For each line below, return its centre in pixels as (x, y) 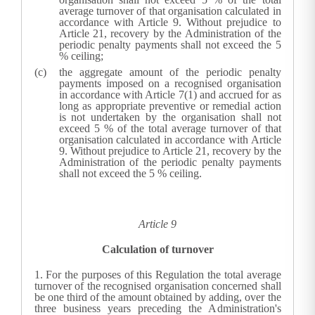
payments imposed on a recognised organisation (170, 84)
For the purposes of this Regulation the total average (163, 275)
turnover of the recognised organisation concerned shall (157, 286)
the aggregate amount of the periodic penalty (170, 72)
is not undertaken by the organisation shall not (170, 117)
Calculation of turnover (157, 250)
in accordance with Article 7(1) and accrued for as (170, 95)
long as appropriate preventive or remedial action (170, 106)
